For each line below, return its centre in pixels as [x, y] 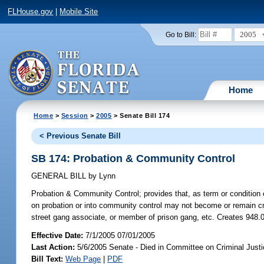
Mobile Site [79, 12]
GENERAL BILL [60, 176]
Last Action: [53, 247]
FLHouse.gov [31, 12]
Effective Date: [59, 235]
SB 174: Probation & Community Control [133, 158]
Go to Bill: [181, 34]
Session [75, 115]
